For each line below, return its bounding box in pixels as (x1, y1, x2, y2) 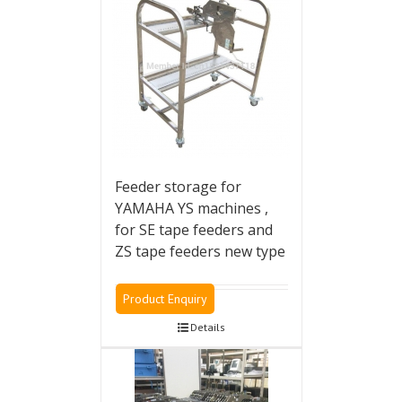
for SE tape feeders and (114, 219, 273, 240)
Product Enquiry (122, 290, 207, 307)
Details (189, 319, 225, 334)
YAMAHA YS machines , (114, 197, 268, 218)
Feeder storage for (114, 176, 241, 197)
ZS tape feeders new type (114, 240, 285, 261)
